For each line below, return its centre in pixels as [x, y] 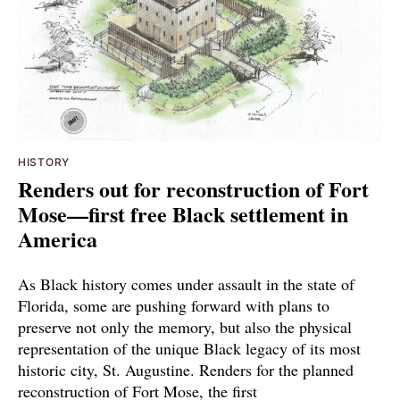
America [58, 238]
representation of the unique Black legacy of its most [189, 348]
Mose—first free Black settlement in [183, 213]
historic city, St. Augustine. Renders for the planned [186, 369]
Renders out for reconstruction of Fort [193, 188]
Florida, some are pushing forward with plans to [174, 305]
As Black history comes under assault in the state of [186, 283]
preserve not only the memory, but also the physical [185, 326]
